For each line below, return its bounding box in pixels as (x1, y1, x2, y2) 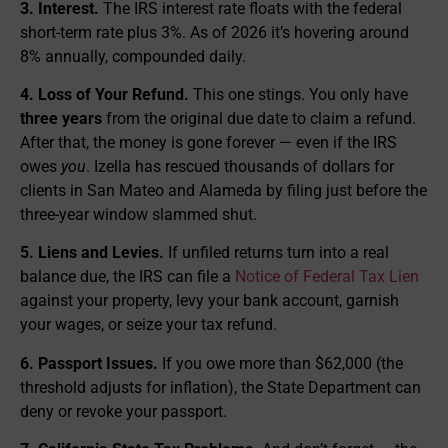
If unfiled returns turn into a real (164, 243, 389, 263)
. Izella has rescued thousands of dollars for (86, 157, 394, 176)
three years (20, 109, 102, 128)
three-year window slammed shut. (20, 205, 257, 224)
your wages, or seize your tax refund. (20, 315, 277, 335)
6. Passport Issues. (20, 353, 158, 373)
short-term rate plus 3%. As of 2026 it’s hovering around (20, 22, 409, 42)
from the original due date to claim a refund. (102, 109, 416, 128)
